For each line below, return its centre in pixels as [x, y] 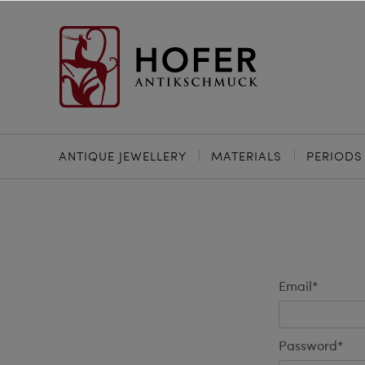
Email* [298, 288]
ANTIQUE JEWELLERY [123, 156]
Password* [311, 347]
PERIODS [334, 156]
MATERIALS [246, 156]
